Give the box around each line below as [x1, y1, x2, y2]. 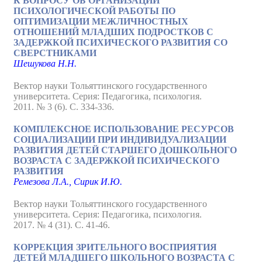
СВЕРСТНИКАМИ [13, 48, 96, 58]
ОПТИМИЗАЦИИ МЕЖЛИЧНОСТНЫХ [13, 16, 188, 26]
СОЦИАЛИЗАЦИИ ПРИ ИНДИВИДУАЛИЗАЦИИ [13, 135, 226, 144]
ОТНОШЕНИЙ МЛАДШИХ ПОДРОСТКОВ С [13, 27, 213, 37]
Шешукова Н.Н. [13, 58, 77, 68]
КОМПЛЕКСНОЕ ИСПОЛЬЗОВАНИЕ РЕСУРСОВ [13, 124, 234, 134]
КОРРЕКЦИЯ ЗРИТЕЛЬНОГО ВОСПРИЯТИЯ [13, 242, 217, 252]
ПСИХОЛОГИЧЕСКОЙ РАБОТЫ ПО [13, 6, 175, 16]
